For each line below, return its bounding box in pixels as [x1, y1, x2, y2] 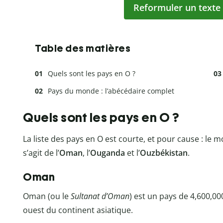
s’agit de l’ [23, 147, 59, 158]
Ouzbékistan [140, 147, 188, 158]
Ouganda [90, 147, 125, 158]
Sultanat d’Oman [71, 190, 129, 202]
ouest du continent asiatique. [23, 204, 133, 216]
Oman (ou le [23, 190, 71, 202]
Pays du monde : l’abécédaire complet [48, 86, 174, 96]
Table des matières [35, 42, 130, 55]
